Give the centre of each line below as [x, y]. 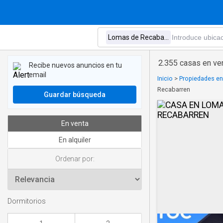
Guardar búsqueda [75, 95]
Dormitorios [27, 202]
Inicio [165, 78]
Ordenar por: [75, 159]
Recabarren [174, 89]
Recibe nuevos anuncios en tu [75, 65]
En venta [75, 123]
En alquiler [75, 140]
